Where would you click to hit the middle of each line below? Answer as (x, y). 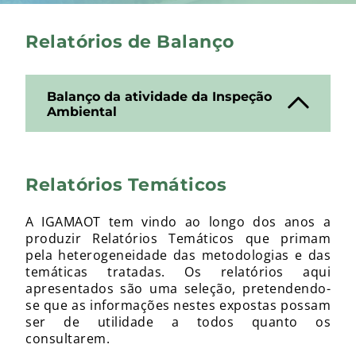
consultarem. (68, 339)
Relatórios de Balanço (130, 41)
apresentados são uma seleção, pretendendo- (178, 288)
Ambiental (82, 111)
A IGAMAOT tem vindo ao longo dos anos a (178, 222)
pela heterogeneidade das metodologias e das (178, 255)
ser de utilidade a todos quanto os (178, 322)
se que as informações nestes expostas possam (178, 305)
